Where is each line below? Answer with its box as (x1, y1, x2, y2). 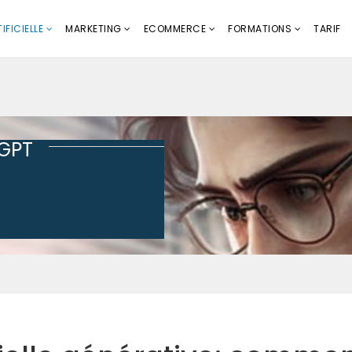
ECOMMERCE (143, 22, 206, 35)
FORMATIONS (228, 22, 291, 35)
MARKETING (65, 22, 122, 35)
